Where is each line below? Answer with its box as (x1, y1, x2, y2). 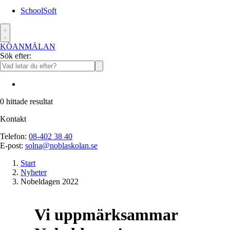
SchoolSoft (21, 6, 56, 15)
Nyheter (21, 168, 47, 177)
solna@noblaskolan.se (25, 141, 98, 150)
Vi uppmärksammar (34, 205, 178, 224)
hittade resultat (4, 97, 53, 106)
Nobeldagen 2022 (21, 177, 79, 186)
